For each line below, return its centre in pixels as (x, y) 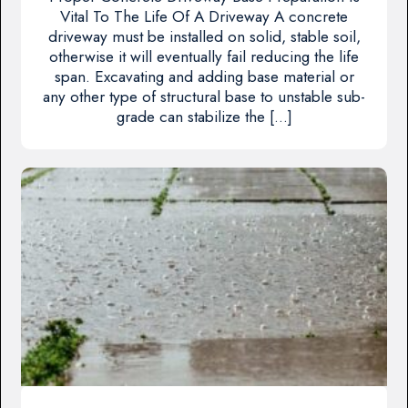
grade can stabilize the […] (204, 116)
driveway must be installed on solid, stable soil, (204, 36)
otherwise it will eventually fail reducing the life (204, 56)
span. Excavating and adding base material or (204, 76)
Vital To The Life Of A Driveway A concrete (204, 16)
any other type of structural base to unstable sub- (204, 96)
